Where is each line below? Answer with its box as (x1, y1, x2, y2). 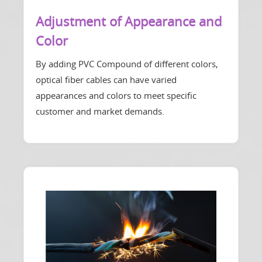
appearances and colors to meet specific (36, 89, 196, 102)
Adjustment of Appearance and (36, 13, 222, 30)
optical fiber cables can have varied (36, 74, 177, 86)
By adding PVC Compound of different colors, (36, 58, 218, 70)
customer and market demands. (36, 105, 164, 118)
